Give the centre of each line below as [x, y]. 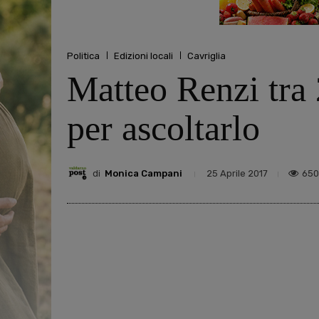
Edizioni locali [143, 56]
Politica [83, 56]
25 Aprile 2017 [237, 174]
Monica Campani [143, 173]
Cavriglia [206, 56]
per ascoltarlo [163, 129]
